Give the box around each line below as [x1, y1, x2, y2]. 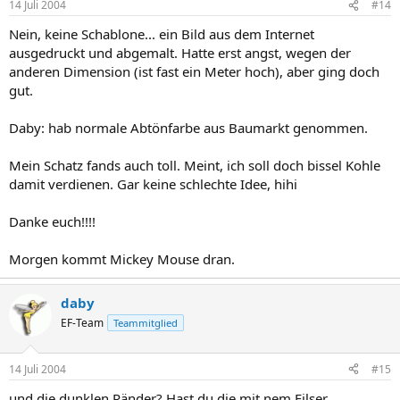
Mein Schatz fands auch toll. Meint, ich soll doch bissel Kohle [9, 156, 380, 174]
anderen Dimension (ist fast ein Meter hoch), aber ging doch [9, 62, 379, 80]
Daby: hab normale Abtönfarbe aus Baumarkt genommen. [9, 119, 368, 137]
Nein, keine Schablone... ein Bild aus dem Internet [9, 25, 314, 43]
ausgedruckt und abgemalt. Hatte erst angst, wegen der [9, 44, 351, 62]
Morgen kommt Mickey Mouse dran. [9, 250, 235, 268]
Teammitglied [113, 316, 178, 329]
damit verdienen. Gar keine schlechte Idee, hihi [9, 175, 297, 193]
